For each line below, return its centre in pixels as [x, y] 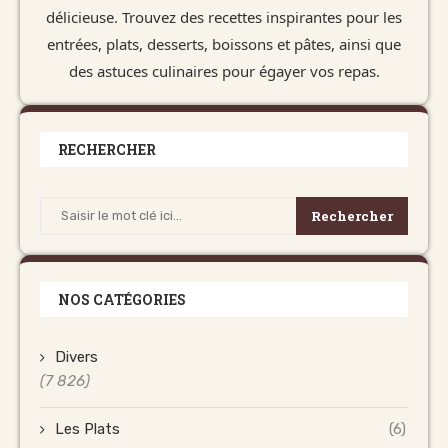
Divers [76, 356]
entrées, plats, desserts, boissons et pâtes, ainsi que [224, 43]
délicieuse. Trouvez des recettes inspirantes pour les [224, 16]
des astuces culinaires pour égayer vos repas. [224, 70]
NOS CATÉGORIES [122, 299]
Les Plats [87, 428]
